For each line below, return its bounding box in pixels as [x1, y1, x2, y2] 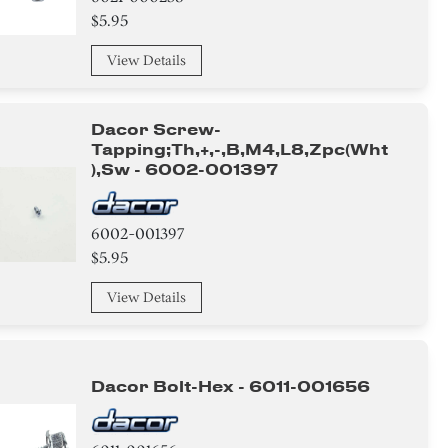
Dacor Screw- [91, 120, 222, 139]
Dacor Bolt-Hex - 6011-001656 [91, 377, 371, 396]
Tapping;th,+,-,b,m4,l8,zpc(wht [91, 140, 389, 159]
